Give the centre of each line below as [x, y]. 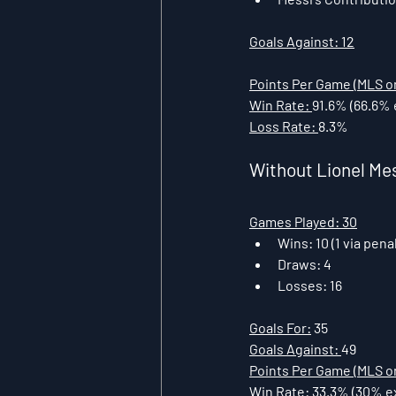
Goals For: [280, 327]
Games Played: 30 [303, 221]
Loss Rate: [284, 126]
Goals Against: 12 [302, 41]
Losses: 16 [310, 285]
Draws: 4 [305, 263]
